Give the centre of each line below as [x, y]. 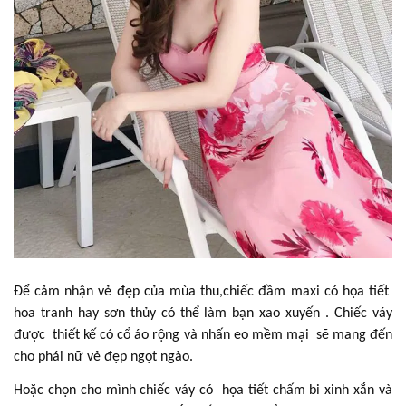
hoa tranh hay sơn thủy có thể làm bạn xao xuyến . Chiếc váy [203, 313]
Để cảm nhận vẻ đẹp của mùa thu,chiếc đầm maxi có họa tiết [203, 291]
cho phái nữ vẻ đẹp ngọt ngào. [103, 357]
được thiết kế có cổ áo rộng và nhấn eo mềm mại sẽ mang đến [203, 335]
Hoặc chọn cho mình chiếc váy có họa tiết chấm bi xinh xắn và [203, 390]
